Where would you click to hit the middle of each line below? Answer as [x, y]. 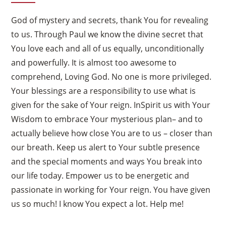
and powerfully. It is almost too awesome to [94, 62]
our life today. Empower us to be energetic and [100, 175]
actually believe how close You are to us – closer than [112, 133]
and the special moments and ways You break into [107, 161]
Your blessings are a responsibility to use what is [104, 91]
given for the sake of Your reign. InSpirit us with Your [111, 105]
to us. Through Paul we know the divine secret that [107, 34]
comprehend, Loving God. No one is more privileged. [111, 76]
